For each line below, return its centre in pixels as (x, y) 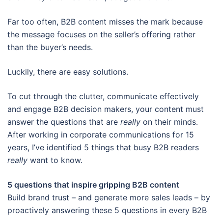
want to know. (56, 160)
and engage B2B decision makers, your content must (106, 109)
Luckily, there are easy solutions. (68, 71)
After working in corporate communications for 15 (101, 134)
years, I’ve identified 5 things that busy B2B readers (103, 147)
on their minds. (170, 122)
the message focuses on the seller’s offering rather (101, 34)
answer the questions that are (64, 122)
